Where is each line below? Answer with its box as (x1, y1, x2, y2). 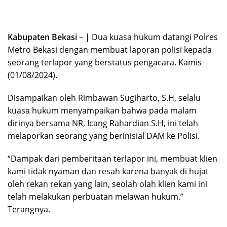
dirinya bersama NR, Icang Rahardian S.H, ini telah (8, 117, 198, 129)
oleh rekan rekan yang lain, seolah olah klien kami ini (8, 178, 207, 190)
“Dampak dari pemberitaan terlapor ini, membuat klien (8, 153, 217, 164)
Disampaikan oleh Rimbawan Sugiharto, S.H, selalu (8, 92, 201, 103)
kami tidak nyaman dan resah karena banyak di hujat (8, 165, 209, 177)
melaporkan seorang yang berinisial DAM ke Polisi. (8, 130, 200, 141)
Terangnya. (8, 203, 50, 215)
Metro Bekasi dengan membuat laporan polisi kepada (8, 44, 212, 55)
